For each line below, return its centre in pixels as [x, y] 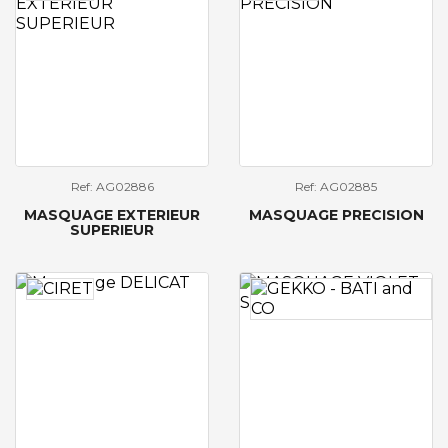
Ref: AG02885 [336, 186]
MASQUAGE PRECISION [336, 215]
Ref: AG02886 [112, 186]
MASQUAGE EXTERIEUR [112, 215]
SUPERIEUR [112, 230]
